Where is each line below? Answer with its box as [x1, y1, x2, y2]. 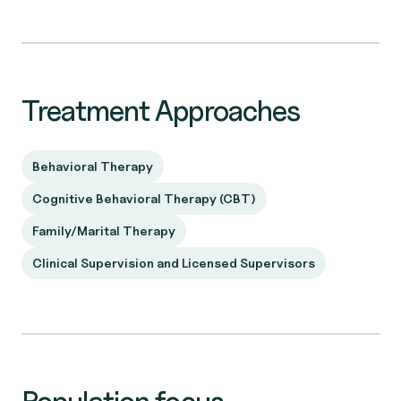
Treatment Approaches [21, 93, 300, 128]
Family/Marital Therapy [32, 223, 175, 238]
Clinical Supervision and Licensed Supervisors [32, 255, 315, 270]
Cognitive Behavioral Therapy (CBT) [32, 191, 256, 206]
